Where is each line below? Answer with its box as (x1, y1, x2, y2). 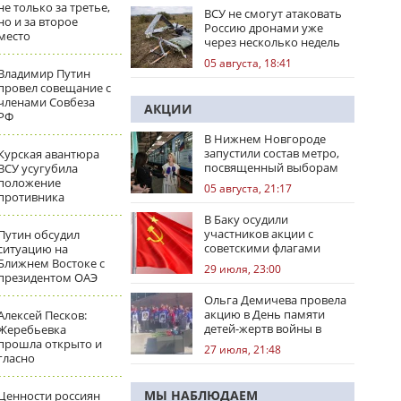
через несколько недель (204, 34, 340, 50)
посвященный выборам (204, 159, 338, 175)
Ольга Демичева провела (204, 292, 346, 308)
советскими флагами (204, 240, 320, 256)
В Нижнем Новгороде (204, 131, 326, 147)
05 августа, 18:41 (204, 55, 292, 71)
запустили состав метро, (204, 145, 339, 161)
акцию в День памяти (204, 306, 325, 322)
